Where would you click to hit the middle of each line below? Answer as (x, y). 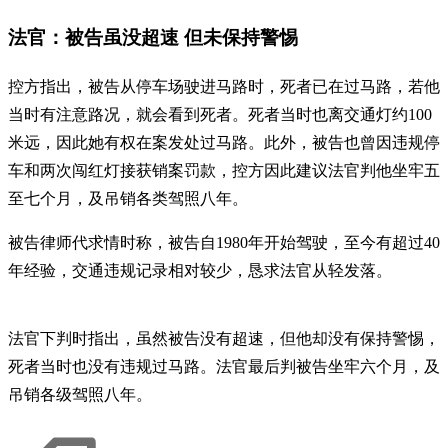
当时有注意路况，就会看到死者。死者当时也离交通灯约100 (220, 114)
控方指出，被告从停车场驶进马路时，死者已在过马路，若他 (224, 86)
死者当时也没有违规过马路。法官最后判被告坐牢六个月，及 (224, 366)
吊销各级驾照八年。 (80, 394)
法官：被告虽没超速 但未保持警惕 (153, 38)
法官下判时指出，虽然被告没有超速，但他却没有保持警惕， (224, 338)
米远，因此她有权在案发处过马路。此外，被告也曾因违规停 (224, 142)
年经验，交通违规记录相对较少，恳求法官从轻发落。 (200, 270)
